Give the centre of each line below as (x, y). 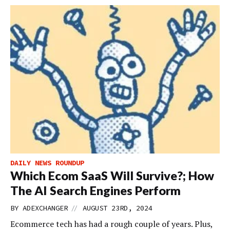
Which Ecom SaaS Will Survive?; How (112, 176)
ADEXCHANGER (45, 208)
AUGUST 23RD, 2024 (118, 208)
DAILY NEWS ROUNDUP (47, 163)
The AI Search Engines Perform (95, 191)
